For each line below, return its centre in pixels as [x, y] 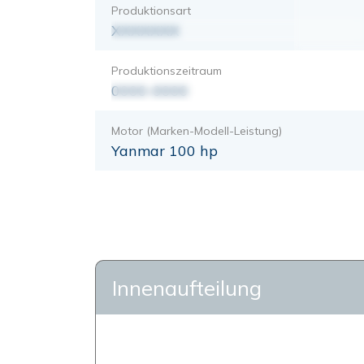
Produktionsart [151, 10]
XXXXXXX [145, 30]
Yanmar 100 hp [165, 150]
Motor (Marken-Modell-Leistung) [197, 130]
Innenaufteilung [187, 288]
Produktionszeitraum [167, 70]
